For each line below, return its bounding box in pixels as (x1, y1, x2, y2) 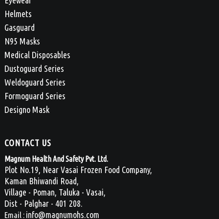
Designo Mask (4, 105, 49, 115)
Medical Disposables (4, 50, 70, 60)
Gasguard (4, 22, 35, 33)
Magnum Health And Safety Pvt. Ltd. (4, 154, 108, 163)
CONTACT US (4, 137, 51, 148)
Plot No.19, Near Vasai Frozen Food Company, (4, 164, 152, 175)
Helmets (4, 9, 32, 19)
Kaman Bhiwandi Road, (4, 175, 79, 186)
